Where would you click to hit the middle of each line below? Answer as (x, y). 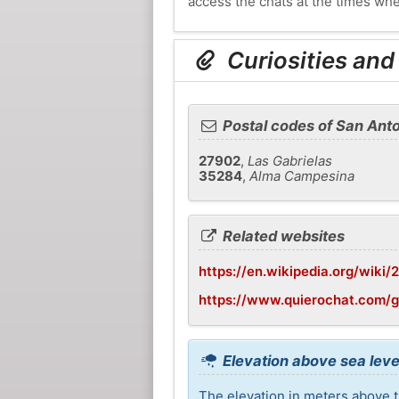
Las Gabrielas (289, 160)
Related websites (282, 236)
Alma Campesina (301, 175)
